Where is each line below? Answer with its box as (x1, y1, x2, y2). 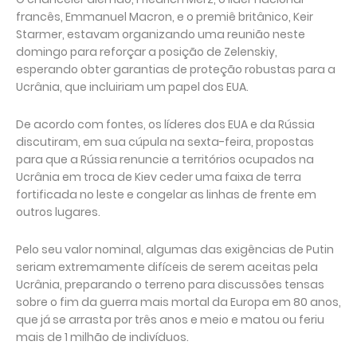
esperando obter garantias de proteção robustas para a (16, 61, 335, 77)
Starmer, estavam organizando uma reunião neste (16, 26, 305, 42)
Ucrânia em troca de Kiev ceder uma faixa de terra (16, 169, 301, 185)
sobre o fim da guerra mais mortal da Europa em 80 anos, (16, 294, 341, 310)
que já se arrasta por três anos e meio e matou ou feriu (16, 312, 324, 328)
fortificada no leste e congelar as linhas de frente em (16, 186, 316, 202)
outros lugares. (16, 204, 100, 220)
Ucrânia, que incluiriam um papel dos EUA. (16, 79, 249, 95)
